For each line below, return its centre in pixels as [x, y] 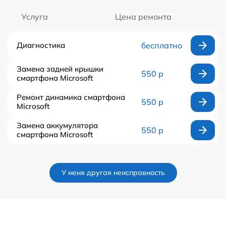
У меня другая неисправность [113, 172]
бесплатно [161, 45]
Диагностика [41, 45]
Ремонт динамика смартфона [71, 97]
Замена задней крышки [60, 69]
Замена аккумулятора [57, 125]
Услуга [35, 16]
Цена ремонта [143, 16]
